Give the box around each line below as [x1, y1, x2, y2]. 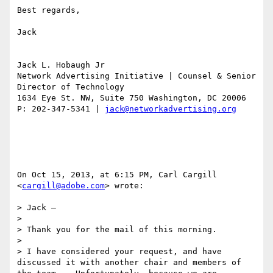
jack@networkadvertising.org [105, 104, 236, 114]
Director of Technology [17, 82, 129, 92]
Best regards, [17, 5, 80, 15]
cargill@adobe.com [22, 181, 105, 191]
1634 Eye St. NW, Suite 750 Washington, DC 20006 [17, 93, 246, 103]
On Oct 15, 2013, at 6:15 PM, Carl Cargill [17, 170, 217, 180]
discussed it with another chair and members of [17, 258, 241, 268]
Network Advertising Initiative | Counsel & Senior [17, 71, 256, 81]
